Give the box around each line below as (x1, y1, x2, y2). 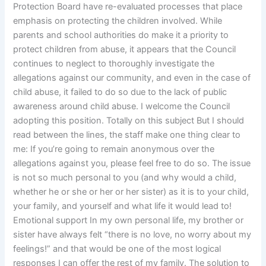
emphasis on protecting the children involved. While (13, 15, 223, 27)
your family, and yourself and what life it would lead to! (13, 201, 232, 212)
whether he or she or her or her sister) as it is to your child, (13, 186, 249, 198)
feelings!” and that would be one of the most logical (13, 243, 221, 255)
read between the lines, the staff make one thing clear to (13, 129, 241, 141)
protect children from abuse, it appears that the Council (13, 44, 236, 55)
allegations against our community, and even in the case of (13, 72, 251, 84)
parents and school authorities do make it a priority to (13, 30, 229, 41)
